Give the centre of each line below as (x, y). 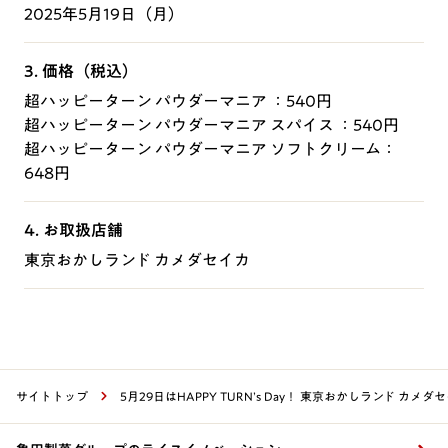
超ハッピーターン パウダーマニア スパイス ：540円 (211, 124)
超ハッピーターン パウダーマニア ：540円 (178, 100)
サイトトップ (52, 395)
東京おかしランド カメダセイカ (137, 259)
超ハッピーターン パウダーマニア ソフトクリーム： (210, 148)
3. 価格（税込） (81, 70)
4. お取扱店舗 (73, 229)
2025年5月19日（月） (104, 13)
